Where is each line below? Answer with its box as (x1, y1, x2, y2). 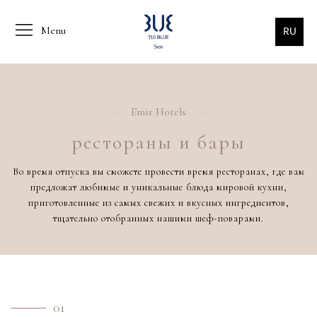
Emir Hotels (131, 105, 186, 119)
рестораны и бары (71, 130, 246, 154)
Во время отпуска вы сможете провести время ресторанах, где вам (12, 166, 305, 178)
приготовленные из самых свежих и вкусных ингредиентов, (28, 197, 289, 209)
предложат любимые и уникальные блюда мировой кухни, (30, 181, 287, 193)
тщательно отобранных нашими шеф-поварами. (53, 212, 264, 224)
